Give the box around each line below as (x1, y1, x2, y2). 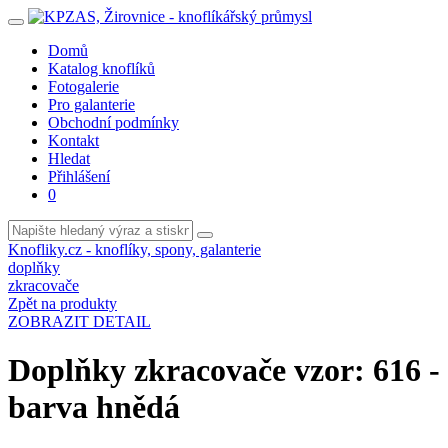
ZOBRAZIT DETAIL (8, 313, 151, 330)
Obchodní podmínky (48, 114, 179, 131)
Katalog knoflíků (48, 60, 155, 77)
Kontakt (48, 132, 99, 149)
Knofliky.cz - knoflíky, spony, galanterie (8, 241, 261, 258)
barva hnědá (8, 389, 180, 426)
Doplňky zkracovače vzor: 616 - (8, 352, 440, 389)
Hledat (48, 150, 90, 167)
